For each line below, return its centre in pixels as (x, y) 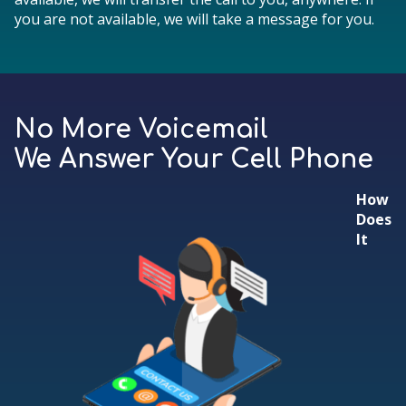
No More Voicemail (141, 130)
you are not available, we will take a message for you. (196, 19)
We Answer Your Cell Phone (194, 159)
